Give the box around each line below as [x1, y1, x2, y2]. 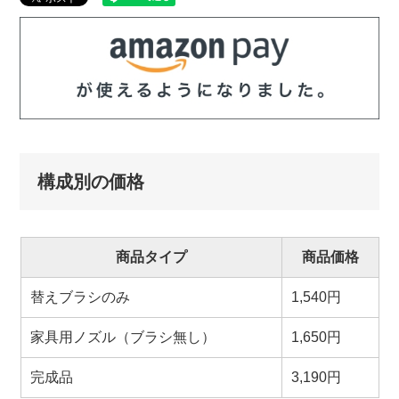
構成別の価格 [37, 171, 145, 191]
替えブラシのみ [29, 289, 130, 305]
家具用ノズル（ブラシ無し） [29, 329, 216, 345]
